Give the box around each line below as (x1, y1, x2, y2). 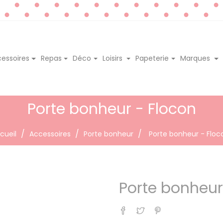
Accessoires (29, 128, 71, 139)
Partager (127, 202, 157, 212)
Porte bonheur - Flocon (27, 98, 196, 119)
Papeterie (135, 53, 169, 63)
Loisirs (102, 53, 124, 63)
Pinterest (162, 202, 193, 212)
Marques (180, 53, 212, 63)
